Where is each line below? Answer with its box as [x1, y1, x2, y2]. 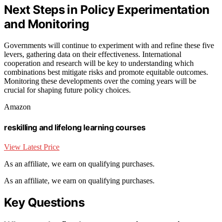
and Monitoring [4, 17, 89, 32]
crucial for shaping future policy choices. [4, 86, 131, 95]
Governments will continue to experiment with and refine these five [4, 41, 214, 50]
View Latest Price [4, 142, 59, 151]
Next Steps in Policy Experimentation [4, 2, 210, 17]
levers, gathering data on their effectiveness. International [4, 50, 181, 59]
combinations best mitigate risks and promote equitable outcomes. [4, 68, 208, 77]
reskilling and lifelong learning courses [4, 122, 146, 132]
